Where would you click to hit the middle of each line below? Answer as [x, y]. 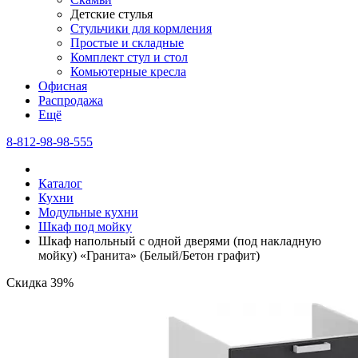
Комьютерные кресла [128, 72]
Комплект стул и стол [129, 58]
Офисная [63, 86]
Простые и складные [127, 43]
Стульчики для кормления [141, 29]
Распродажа [71, 101]
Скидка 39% [40, 283]
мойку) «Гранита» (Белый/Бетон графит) [149, 256]
